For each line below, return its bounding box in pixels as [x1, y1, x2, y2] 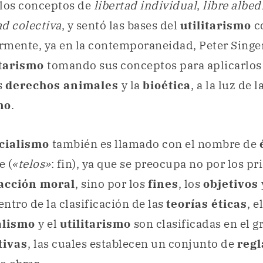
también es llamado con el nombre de [52, 136, 259, 151]
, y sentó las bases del [61, 18, 180, 33]
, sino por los [75, 176, 148, 191]
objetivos [203, 176, 261, 191]
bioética [143, 78, 191, 93]
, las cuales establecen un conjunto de [28, 236, 237, 251]
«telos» [12, 156, 51, 171]
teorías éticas [166, 196, 247, 211]
